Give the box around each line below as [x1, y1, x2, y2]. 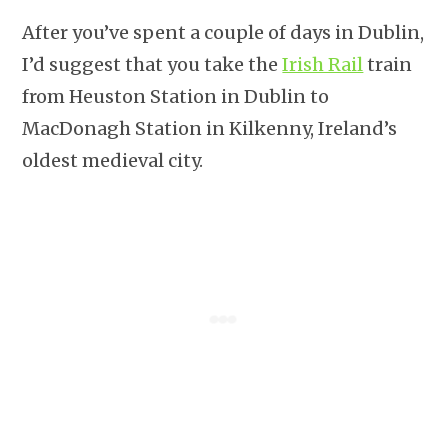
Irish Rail [282, 53, 364, 76]
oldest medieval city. [22, 149, 204, 172]
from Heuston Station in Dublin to [22, 85, 330, 108]
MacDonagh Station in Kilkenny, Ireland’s [22, 117, 398, 140]
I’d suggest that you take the [22, 53, 283, 76]
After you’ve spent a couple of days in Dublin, [22, 21, 425, 44]
